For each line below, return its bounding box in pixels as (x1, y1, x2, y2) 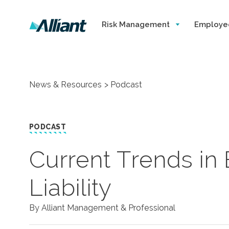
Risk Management (102, 20, 172, 29)
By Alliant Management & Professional (29, 203, 175, 213)
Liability (29, 174, 111, 201)
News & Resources (29, 80, 102, 89)
